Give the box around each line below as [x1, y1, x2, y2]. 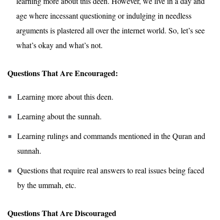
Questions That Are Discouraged [7, 207, 116, 219]
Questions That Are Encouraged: [7, 67, 118, 79]
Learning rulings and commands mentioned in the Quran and [17, 130, 205, 141]
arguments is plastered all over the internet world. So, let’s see [16, 25, 205, 35]
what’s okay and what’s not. [16, 39, 103, 50]
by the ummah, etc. [17, 179, 76, 190]
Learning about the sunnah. [17, 110, 102, 121]
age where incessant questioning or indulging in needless [16, 10, 192, 21]
